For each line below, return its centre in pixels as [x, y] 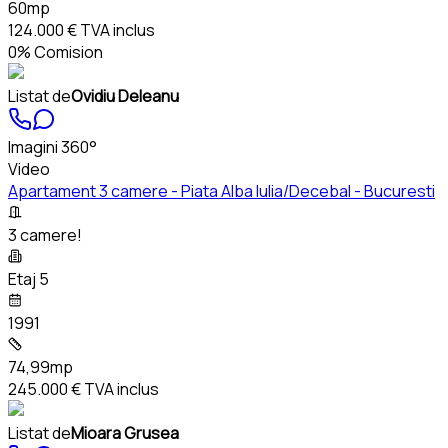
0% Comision [55, 52]
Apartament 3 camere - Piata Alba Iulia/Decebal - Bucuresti [221, 191]
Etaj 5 [28, 279]
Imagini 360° [52, 147]
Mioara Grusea [125, 433]
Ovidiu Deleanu [125, 96]
